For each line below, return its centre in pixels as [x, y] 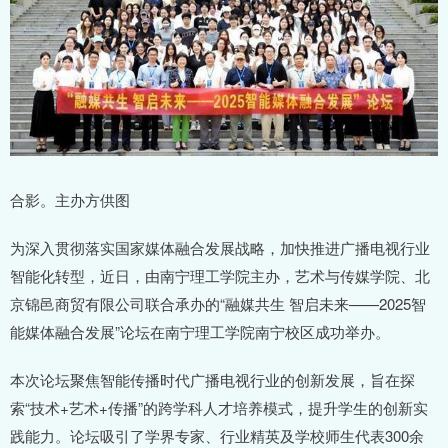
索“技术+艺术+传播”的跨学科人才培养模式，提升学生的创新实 [219, 408]
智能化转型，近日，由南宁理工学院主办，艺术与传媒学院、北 [220, 276]
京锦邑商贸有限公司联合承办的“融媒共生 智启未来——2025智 [218, 304]
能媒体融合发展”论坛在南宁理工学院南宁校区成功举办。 [200, 332]
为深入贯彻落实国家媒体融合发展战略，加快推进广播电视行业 [220, 248]
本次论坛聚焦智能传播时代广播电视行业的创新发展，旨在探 [212, 380]
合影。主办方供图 [70, 200]
